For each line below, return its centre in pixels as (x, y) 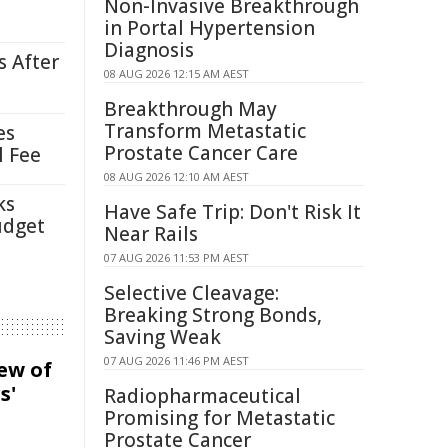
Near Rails (151, 234)
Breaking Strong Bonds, (213, 315)
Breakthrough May (190, 109)
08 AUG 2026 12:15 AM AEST (176, 73)
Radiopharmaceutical (202, 396)
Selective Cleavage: (191, 293)
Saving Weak (162, 337)
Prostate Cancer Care (201, 153)
